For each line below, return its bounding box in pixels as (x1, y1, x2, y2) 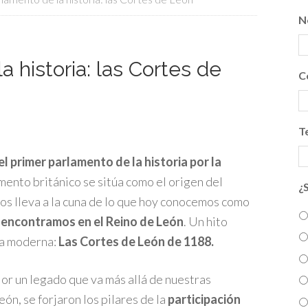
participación (168, 291, 241, 307)
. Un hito (184, 214, 228, 229)
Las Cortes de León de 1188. (58, 234, 214, 249)
